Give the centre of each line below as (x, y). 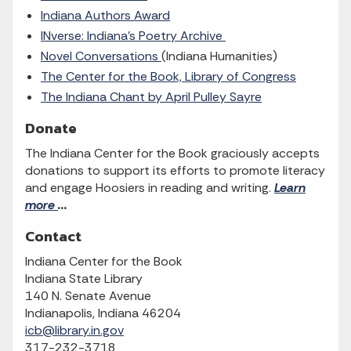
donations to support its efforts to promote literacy (175, 170)
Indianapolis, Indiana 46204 (103, 313)
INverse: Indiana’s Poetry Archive (133, 35)
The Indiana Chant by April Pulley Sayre (151, 96)
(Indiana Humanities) (219, 56)
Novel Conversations (101, 56)
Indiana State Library (84, 278)
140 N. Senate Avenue (88, 295)
